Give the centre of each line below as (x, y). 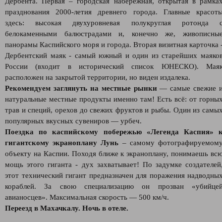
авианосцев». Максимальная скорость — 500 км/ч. (87, 197)
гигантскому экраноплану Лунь (62, 143)
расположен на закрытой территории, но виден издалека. (98, 77)
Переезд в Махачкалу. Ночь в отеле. (67, 208)
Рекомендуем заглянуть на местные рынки (81, 88)
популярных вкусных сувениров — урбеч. (73, 121)
